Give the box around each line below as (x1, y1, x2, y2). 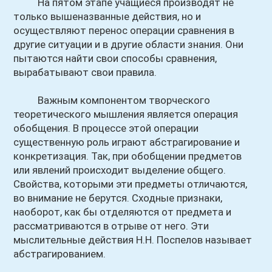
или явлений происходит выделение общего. (13, 164, 226, 176)
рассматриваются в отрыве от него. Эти (13, 220, 209, 232)
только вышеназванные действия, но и (13, 10, 202, 22)
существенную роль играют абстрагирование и (13, 136, 240, 148)
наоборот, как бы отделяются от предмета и (13, 206, 232, 218)
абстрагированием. (13, 248, 106, 260)
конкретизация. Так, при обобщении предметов (13, 150, 242, 162)
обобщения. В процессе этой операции (13, 122, 199, 134)
